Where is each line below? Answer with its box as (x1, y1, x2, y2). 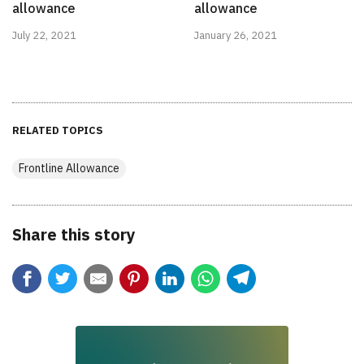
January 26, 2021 (194, 28, 277, 42)
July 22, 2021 (12, 28, 76, 42)
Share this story (12, 223, 136, 245)
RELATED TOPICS (12, 123, 103, 137)
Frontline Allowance (19, 160, 119, 175)
